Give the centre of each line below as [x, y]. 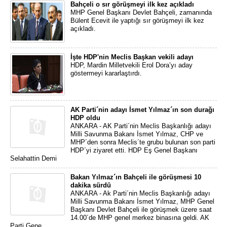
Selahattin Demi [33, 158]
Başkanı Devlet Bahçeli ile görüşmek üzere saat [141, 210]
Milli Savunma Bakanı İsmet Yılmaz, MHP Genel [142, 201]
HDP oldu [85, 118]
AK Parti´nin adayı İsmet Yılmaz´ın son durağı [142, 110]
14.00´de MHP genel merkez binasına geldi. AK [140, 218]
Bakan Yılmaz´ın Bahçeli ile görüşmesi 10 [136, 177]
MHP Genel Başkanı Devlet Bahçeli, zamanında [141, 12]
